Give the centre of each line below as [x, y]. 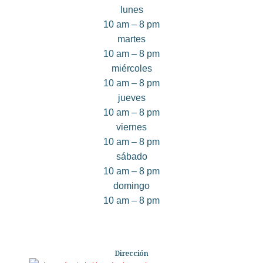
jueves [131, 97]
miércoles [131, 68]
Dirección [131, 253]
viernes [131, 127]
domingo [131, 186]
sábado [131, 156]
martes [131, 39]
